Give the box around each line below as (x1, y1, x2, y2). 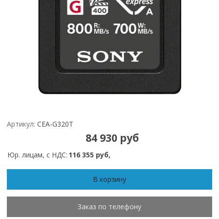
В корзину (93, 174, 126, 184)
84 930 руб (86, 131, 139, 145)
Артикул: (7, 119, 35, 129)
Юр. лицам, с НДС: (7, 150, 67, 159)
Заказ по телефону (78, 201, 141, 211)
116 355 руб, (68, 150, 110, 159)
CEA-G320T (37, 119, 73, 129)
